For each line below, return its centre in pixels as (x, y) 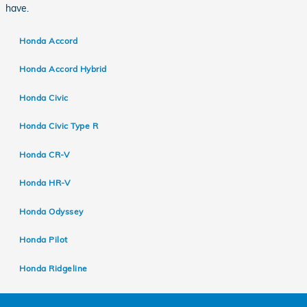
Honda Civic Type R (59, 126)
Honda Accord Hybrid (63, 69)
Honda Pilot (44, 240)
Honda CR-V (45, 154)
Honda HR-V (45, 183)
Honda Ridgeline (53, 268)
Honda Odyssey (51, 211)
